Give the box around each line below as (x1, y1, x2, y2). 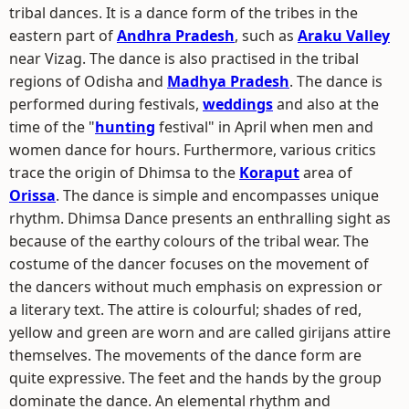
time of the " (9, 117, 95, 137)
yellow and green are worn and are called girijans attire (9, 322, 391, 342)
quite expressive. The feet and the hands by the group (9, 368, 382, 388)
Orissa (9, 185, 56, 205)
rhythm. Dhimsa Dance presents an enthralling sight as (9, 208, 391, 228)
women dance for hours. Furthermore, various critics (9, 140, 376, 160)
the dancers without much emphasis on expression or (9, 277, 383, 297)
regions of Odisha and (9, 71, 167, 91)
